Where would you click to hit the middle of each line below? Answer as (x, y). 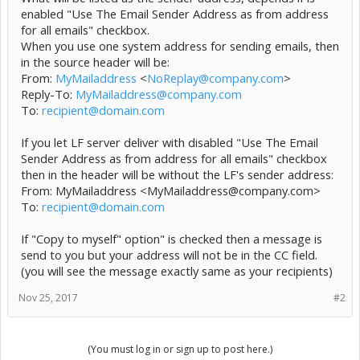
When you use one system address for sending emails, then (180, 46)
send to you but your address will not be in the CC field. (169, 255)
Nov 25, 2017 (48, 298)
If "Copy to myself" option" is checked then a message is (172, 239)
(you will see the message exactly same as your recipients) (177, 271)
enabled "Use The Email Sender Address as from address (175, 14)
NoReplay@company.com (215, 78)
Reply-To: (48, 94)
